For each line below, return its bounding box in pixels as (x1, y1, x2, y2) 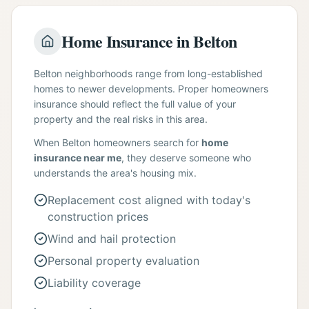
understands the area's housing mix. (34, 167, 197, 179)
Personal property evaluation (48, 254, 199, 268)
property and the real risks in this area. (34, 113, 208, 125)
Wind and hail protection (48, 232, 176, 246)
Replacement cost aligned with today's (48, 193, 250, 207)
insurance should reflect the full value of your (34, 98, 236, 110)
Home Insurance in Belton (61, 29, 237, 53)
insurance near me (34, 152, 121, 163)
